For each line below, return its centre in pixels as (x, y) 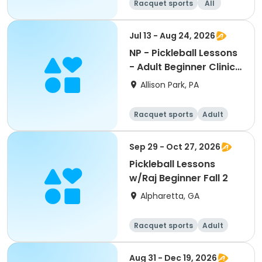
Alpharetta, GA (170, 196)
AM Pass (149, 81)
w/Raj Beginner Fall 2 (179, 178)
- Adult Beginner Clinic (182, 67)
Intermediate (202, 17)
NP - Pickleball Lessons (183, 53)
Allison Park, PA (170, 85)
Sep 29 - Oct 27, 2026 (175, 147)
